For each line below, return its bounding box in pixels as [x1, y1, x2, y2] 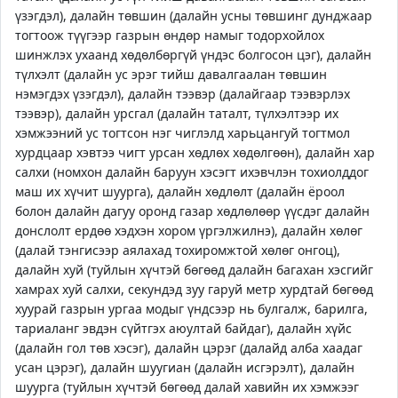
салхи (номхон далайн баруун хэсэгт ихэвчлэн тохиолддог [15, 163, 369, 180]
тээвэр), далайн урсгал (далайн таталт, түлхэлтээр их [15, 105, 338, 122]
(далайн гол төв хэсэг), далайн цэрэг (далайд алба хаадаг [15, 339, 362, 356]
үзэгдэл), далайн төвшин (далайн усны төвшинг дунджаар [15, 7, 372, 24]
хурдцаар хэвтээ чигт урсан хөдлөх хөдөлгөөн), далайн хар [15, 144, 375, 161]
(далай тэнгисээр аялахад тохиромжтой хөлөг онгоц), [15, 242, 340, 259]
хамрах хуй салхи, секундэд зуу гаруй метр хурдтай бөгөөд [15, 281, 373, 298]
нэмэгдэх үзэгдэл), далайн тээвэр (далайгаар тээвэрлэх [15, 85, 350, 102]
